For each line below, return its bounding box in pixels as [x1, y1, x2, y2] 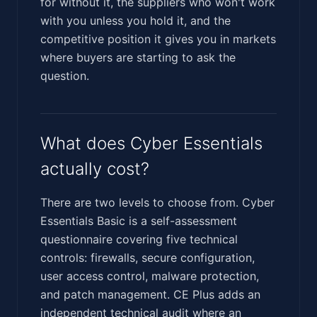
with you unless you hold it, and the [40, 13, 231, 28]
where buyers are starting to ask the [40, 50, 236, 64]
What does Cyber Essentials [40, 132, 263, 154]
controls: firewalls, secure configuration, [40, 250, 255, 265]
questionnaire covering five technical [40, 231, 238, 246]
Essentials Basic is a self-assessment [40, 213, 237, 228]
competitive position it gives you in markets [40, 31, 276, 46]
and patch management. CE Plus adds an [40, 287, 260, 301]
